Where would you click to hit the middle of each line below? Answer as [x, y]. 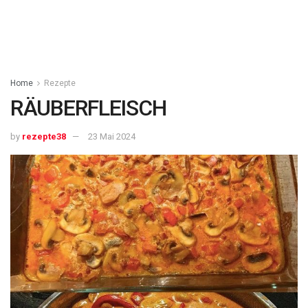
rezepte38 [44, 136]
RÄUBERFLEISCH [88, 108]
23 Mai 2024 [112, 136]
